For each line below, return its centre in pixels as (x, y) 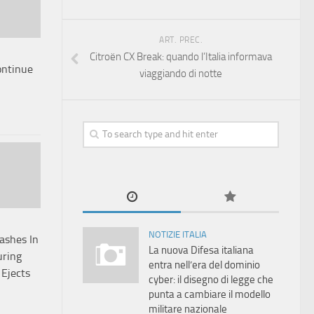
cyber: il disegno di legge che (211, 280)
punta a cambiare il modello (210, 294)
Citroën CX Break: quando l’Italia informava (181, 57)
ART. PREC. (181, 40)
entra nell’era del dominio (204, 265)
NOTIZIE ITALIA (178, 234)
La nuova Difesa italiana (201, 250)
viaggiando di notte (181, 74)
